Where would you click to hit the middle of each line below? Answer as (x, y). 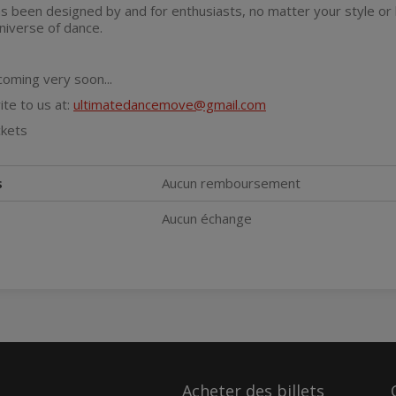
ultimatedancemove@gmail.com (170, 104)
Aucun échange (207, 218)
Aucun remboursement (231, 183)
